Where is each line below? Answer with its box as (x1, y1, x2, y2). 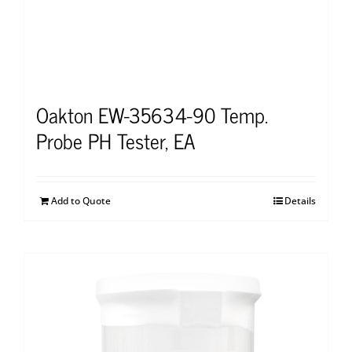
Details (284, 193, 316, 207)
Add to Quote (51, 193, 111, 207)
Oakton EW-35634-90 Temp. (36, 97, 268, 131)
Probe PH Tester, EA (36, 123, 195, 157)
